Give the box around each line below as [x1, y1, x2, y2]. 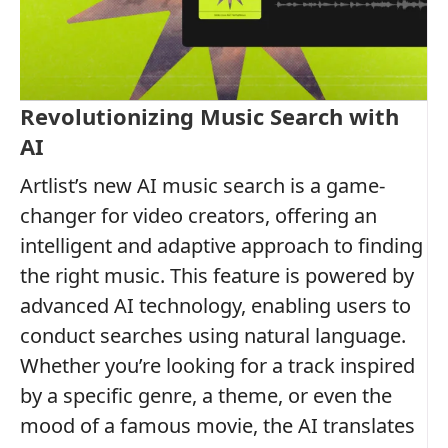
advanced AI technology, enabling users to [20, 291, 411, 319]
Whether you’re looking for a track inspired [20, 351, 415, 379]
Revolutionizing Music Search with [20, 100, 399, 131]
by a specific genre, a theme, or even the [20, 381, 392, 409]
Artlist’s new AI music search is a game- [20, 171, 385, 199]
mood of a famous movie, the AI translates [20, 411, 415, 439]
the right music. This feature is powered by [20, 261, 414, 289]
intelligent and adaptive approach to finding [20, 231, 423, 259]
